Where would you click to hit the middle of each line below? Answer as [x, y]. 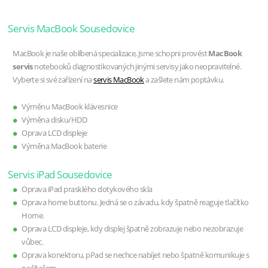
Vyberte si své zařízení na [53, 80]
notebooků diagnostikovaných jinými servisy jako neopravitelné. [137, 67]
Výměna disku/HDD [54, 120]
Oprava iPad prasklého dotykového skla [87, 190]
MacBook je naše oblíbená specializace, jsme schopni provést [111, 54]
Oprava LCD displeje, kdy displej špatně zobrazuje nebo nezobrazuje [133, 229]
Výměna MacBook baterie [64, 147]
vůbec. [33, 242]
